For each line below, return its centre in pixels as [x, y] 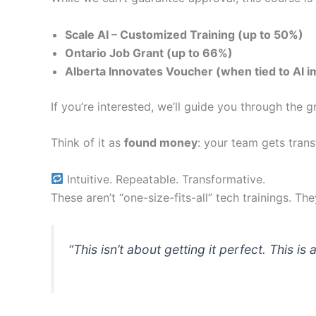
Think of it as [87, 143]
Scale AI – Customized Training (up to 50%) [184, 34]
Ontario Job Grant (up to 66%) [149, 53]
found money [161, 143]
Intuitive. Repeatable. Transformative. [165, 179]
